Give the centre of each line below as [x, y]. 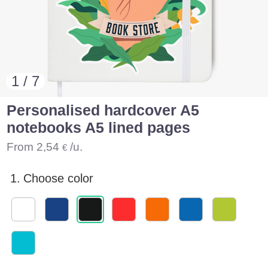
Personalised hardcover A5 [103, 110]
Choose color [59, 179]
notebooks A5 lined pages [99, 128]
